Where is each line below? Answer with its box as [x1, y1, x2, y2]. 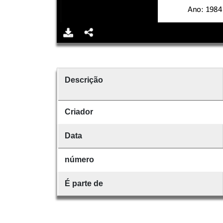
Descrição [64, 75, 103, 84]
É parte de [64, 179, 103, 188]
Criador [64, 107, 93, 116]
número [64, 155, 94, 164]
